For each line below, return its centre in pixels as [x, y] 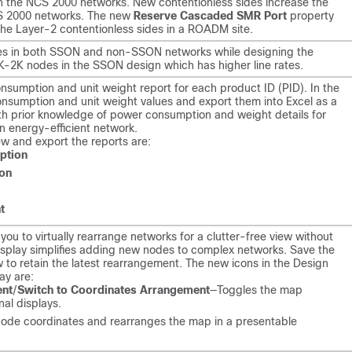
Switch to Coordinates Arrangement [114, 290]
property [310, 16]
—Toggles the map [256, 290]
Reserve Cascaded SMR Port [210, 16]
